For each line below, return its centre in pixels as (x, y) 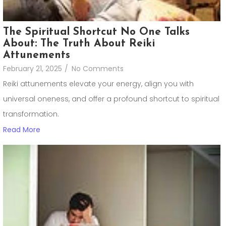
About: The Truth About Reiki (79, 44)
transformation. (31, 114)
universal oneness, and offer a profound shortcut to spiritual (111, 99)
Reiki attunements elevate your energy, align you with (98, 84)
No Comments (98, 69)
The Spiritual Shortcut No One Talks (96, 32)
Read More (22, 129)
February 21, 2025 (33, 69)
